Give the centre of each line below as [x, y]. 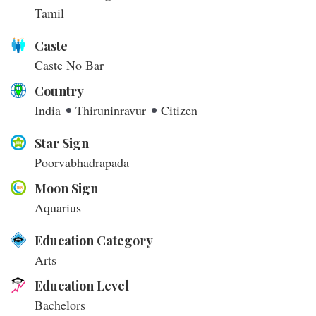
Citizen [179, 110]
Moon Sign [72, 189]
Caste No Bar [69, 65]
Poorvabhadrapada [82, 163]
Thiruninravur [113, 110]
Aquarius [58, 208]
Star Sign [65, 144]
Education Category [98, 241]
